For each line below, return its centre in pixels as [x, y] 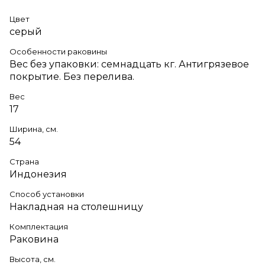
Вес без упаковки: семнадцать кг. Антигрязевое [129, 64]
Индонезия [38, 174]
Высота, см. [33, 259]
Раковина [34, 239]
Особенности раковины [58, 51]
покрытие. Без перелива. [72, 76]
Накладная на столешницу [76, 206]
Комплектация [39, 226]
